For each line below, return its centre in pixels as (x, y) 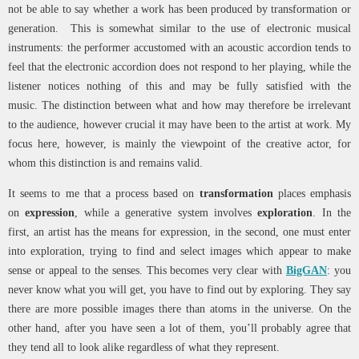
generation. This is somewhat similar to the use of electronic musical (179, 28)
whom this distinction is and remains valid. (105, 162)
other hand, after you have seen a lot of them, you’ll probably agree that (179, 328)
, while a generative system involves (166, 213)
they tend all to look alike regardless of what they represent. (145, 347)
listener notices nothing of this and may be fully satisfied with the (179, 85)
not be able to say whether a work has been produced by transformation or (179, 8)
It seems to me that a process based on (104, 194)
